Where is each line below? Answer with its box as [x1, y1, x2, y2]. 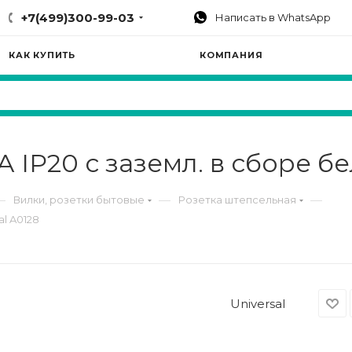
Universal [230, 295, 285, 311]
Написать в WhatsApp [213, 10, 332, 24]
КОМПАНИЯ [200, 49, 263, 60]
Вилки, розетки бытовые [13, 193, 145, 206]
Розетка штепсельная [178, 193, 296, 206]
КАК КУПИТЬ [9, 49, 75, 60]
